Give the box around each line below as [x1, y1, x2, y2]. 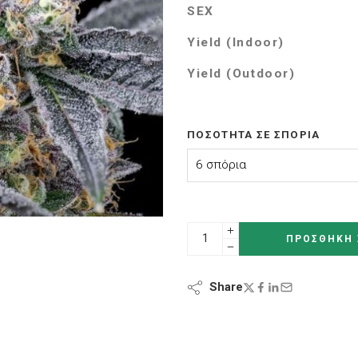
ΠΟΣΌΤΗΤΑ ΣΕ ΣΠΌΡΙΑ [187, 128, 320, 141]
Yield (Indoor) [187, 35, 284, 50]
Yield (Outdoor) [187, 66, 296, 81]
